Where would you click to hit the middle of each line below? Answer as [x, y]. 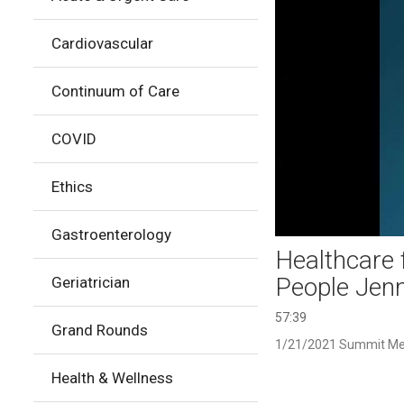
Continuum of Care [115, 91]
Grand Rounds [100, 330]
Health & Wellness [112, 378]
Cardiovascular [102, 43]
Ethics [72, 187]
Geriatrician [91, 282]
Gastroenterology [111, 234]
